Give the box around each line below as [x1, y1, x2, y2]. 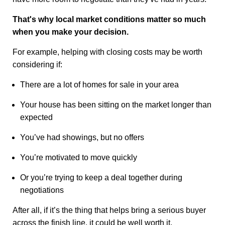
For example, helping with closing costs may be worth [13, 47, 202, 56]
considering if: [13, 60, 62, 69]
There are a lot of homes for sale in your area [20, 80, 179, 89]
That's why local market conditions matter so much [13, 15, 206, 24]
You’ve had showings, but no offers [20, 133, 144, 142]
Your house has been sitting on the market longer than [20, 100, 211, 109]
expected [20, 113, 53, 122]
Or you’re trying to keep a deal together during [20, 173, 182, 182]
